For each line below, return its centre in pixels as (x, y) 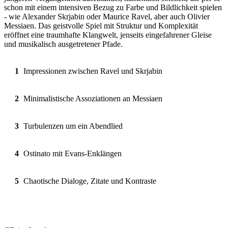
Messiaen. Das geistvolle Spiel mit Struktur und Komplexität (101, 25)
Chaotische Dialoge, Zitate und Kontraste (90, 181)
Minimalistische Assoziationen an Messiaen (93, 98)
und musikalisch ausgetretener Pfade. (63, 44)
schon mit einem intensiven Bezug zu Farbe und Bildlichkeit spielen (113, 7)
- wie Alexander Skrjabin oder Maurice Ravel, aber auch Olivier (107, 16)
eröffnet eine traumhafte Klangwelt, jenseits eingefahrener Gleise (108, 35)
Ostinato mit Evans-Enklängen (73, 153)
